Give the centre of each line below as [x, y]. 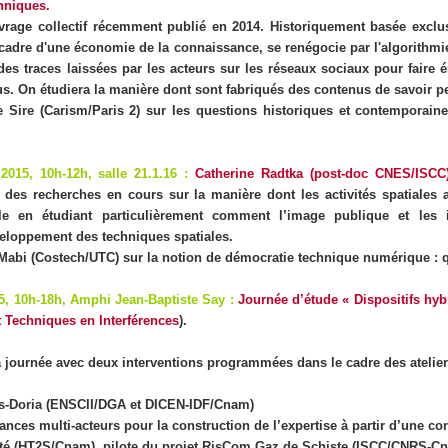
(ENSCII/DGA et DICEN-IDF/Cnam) [148, 404]
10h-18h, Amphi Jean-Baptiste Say [119, 299]
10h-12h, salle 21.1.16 [108, 173]
